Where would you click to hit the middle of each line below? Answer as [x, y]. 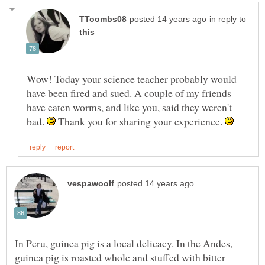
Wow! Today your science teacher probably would [132, 78]
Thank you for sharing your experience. [140, 121]
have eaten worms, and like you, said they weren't [129, 107]
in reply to [228, 19]
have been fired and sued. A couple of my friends [129, 93]
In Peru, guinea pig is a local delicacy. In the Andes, [124, 243]
